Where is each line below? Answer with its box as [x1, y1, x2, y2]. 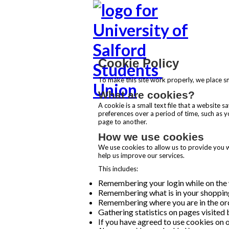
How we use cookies [98, 131, 204, 143]
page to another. [98, 118, 147, 126]
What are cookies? [98, 89, 195, 101]
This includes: [98, 165, 138, 173]
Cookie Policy [98, 56, 179, 70]
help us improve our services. [98, 151, 185, 159]
